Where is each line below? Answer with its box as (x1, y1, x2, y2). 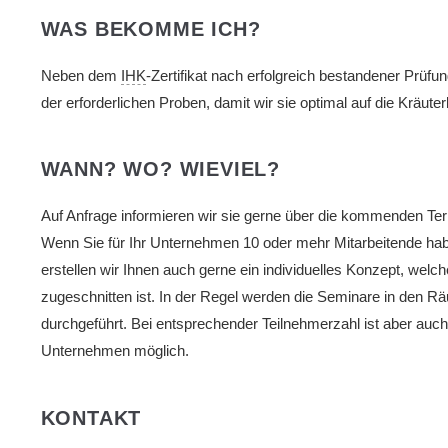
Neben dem (40, 67, 121, 84)
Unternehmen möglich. (40, 343, 189, 360)
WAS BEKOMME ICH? (40, 17, 261, 40)
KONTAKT (40, 406, 142, 429)
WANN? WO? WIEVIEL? (40, 158, 280, 181)
